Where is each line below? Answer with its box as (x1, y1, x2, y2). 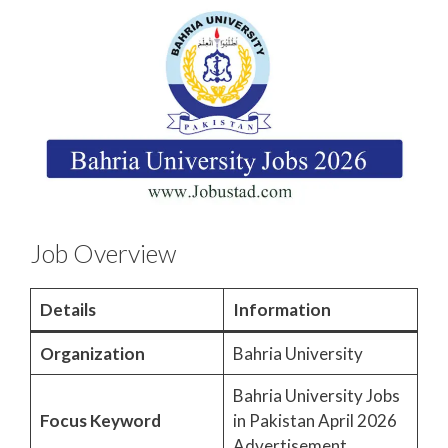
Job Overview (30, 238, 176, 269)
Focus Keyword (39, 410, 161, 432)
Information (232, 299, 331, 321)
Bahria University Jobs (232, 385, 400, 407)
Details (39, 299, 96, 321)
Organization (39, 343, 145, 365)
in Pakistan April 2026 (232, 410, 397, 432)
